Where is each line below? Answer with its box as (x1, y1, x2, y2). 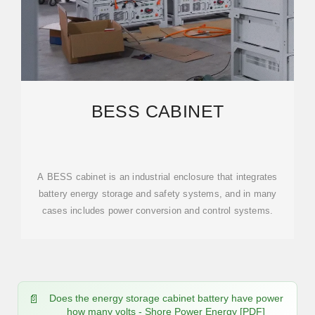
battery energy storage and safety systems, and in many (38, 188, 277, 199)
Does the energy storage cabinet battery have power (49, 292, 283, 304)
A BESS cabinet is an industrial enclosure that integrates (37, 172, 278, 182)
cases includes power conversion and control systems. (41, 205, 274, 216)
